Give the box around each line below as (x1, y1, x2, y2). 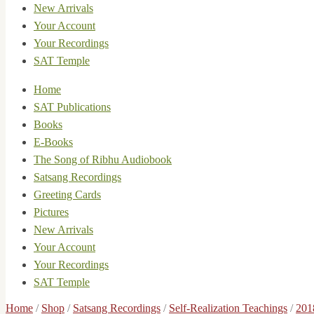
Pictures (34, 206, 69, 218)
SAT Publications (34, 101, 111, 113)
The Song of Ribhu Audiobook (34, 153, 172, 165)
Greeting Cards (34, 189, 101, 200)
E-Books (34, 136, 73, 148)
